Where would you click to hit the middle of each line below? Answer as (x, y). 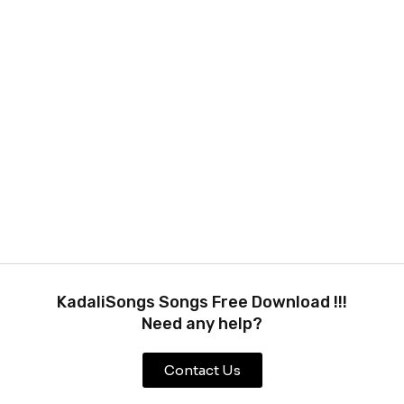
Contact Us (202, 370)
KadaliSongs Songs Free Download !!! (202, 302)
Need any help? (202, 323)
